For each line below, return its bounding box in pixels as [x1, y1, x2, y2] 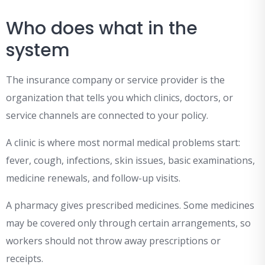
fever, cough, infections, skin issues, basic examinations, [6, 154, 255, 167]
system [6, 38, 70, 63]
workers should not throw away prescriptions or [6, 234, 221, 248]
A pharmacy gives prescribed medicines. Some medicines [6, 199, 254, 212]
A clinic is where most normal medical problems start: [6, 136, 240, 150]
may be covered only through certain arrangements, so [6, 216, 251, 230]
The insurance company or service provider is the [6, 73, 225, 87]
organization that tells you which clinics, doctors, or [6, 91, 233, 105]
